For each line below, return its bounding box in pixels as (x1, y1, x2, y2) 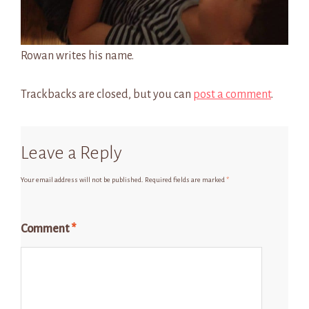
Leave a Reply (21, 143, 122, 163)
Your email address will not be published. (21, 176, 143, 184)
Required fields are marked (145, 176, 226, 184)
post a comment (193, 88, 271, 101)
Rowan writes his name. (21, 50, 134, 63)
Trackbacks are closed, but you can (21, 88, 193, 101)
